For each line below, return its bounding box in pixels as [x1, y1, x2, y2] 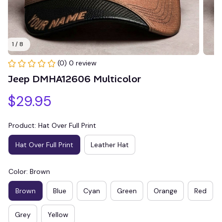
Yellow [48, 210, 68, 219]
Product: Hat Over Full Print [8, 121, 96, 130]
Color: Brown [8, 167, 50, 176]
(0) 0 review [57, 58, 97, 67]
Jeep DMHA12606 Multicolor [8, 72, 141, 85]
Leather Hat [91, 140, 129, 149]
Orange [154, 186, 177, 195]
